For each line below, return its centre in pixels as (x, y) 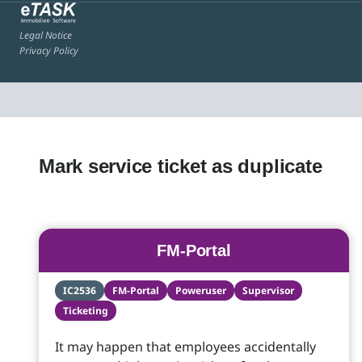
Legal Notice (46, 35)
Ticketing (86, 310)
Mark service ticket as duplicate (181, 166)
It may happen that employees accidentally (185, 347)
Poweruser (201, 290)
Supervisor (268, 290)
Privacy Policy (49, 51)
